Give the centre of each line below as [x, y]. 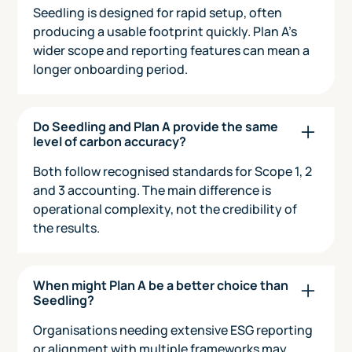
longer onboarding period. [111, 69]
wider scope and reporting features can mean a [172, 50]
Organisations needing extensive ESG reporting [173, 330]
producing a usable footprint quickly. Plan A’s [165, 31]
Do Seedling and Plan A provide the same [156, 126]
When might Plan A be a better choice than [161, 285]
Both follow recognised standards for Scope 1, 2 [173, 171]
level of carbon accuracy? [110, 141]
